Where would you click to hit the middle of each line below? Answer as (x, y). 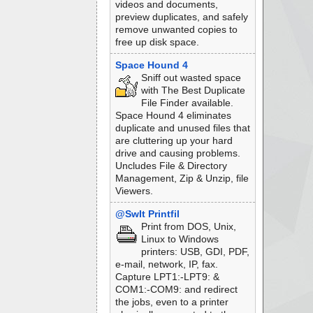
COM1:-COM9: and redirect (176, 289)
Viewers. (134, 191)
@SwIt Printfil (147, 214)
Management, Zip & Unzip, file (182, 178)
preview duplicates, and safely (181, 17)
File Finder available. (187, 103)
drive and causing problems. (177, 153)
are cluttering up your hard (174, 140)
